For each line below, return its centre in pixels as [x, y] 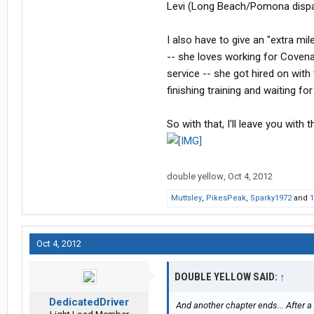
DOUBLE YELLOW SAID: [227, 277]
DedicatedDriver [89, 302]
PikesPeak [226, 198]
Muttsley [186, 198]
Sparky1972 [271, 198]
